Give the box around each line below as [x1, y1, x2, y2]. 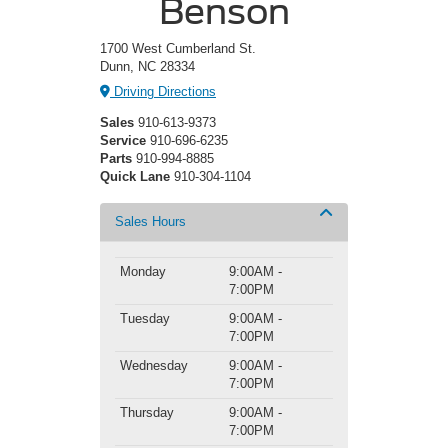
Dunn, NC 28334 [100, 59, 195, 75]
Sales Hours [115, 213, 186, 229]
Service [100, 132, 146, 148]
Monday [120, 263, 166, 279]
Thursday [120, 404, 174, 420]
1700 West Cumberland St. [100, 41, 256, 57]
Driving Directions [110, 83, 216, 99]
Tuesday [120, 310, 170, 326]
